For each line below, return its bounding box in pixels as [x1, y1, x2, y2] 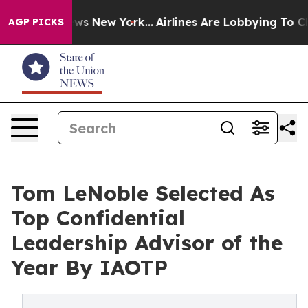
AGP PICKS [8, 16, 64, 28]
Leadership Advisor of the [11, 230, 283, 256]
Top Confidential [11, 205, 185, 231]
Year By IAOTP [11, 254, 168, 280]
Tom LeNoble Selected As [11, 180, 275, 206]
